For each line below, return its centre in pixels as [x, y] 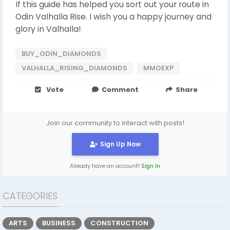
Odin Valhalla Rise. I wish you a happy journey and [113, 16]
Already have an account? [106, 166]
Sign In [151, 166]
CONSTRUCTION [119, 223]
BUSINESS [59, 223]
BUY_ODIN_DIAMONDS [61, 53]
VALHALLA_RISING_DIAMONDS [74, 68]
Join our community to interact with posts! [115, 123]
